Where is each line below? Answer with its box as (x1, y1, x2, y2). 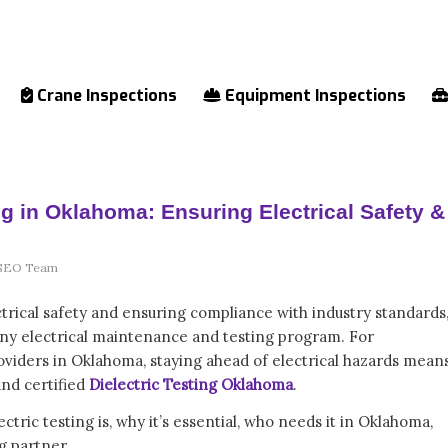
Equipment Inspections (221, 85, 406, 106)
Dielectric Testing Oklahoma (89, 374, 293, 394)
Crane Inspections (33, 85, 177, 106)
